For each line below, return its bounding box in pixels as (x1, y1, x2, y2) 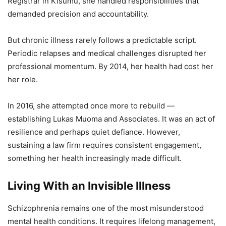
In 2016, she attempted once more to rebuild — (8, 100, 175, 110)
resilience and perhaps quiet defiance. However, (8, 127, 180, 137)
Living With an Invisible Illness (8, 179, 171, 192)
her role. (8, 74, 38, 84)
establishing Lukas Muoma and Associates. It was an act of (8, 114, 215, 124)
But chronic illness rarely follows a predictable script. (8, 35, 197, 45)
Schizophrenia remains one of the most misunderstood (8, 203, 204, 213)
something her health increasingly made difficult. (8, 153, 182, 163)
